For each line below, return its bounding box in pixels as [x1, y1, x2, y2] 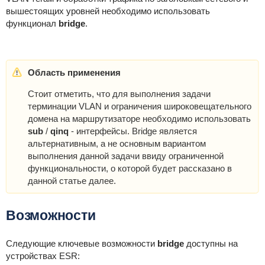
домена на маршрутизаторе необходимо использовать [27, 114, 251, 124]
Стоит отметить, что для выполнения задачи [27, 89, 211, 99]
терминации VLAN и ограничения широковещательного [27, 101, 251, 112]
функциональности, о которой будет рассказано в [27, 163, 232, 174]
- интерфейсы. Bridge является [68, 126, 197, 137]
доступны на [186, 238, 238, 249]
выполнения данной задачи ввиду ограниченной [27, 151, 224, 161]
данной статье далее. [27, 176, 116, 186]
